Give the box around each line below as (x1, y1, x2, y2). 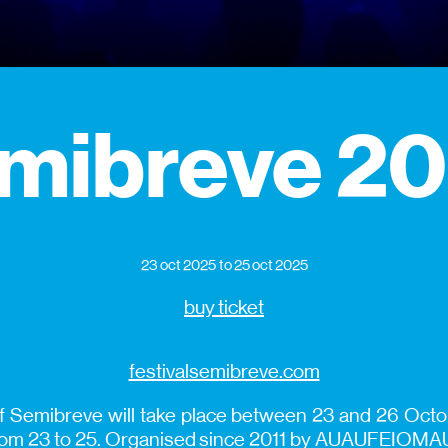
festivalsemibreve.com (128, 359, 320, 383)
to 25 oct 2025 (218, 255, 308, 273)
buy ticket (184, 295, 264, 319)
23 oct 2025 (140, 255, 216, 273)
